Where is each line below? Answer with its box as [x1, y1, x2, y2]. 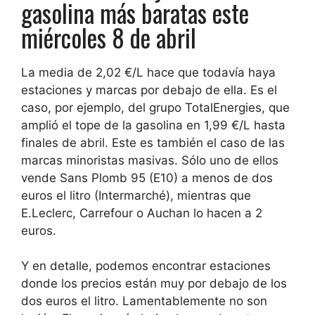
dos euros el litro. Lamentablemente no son [21, 294, 267, 309]
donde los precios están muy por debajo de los [21, 276, 287, 291]
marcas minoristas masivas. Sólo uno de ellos [21, 153, 278, 167]
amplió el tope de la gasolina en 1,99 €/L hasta [21, 117, 285, 132]
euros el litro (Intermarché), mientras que [21, 188, 251, 202]
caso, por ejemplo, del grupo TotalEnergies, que [21, 100, 290, 115]
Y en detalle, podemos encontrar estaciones [21, 259, 271, 274]
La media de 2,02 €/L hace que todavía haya [21, 65, 276, 79]
